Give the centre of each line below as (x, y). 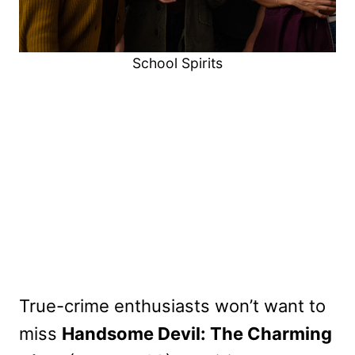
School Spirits (177, 63)
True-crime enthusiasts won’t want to (172, 306)
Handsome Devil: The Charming (197, 334)
